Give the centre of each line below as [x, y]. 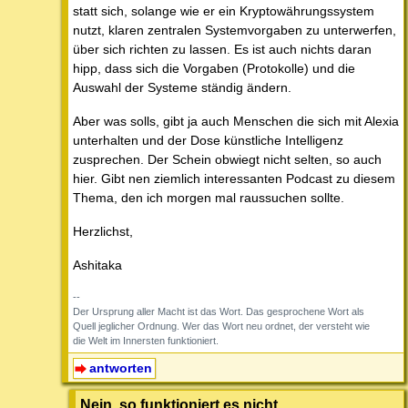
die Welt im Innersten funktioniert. [146, 341]
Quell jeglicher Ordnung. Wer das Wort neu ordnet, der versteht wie [221, 326]
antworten [120, 368]
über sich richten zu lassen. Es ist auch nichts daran [222, 50]
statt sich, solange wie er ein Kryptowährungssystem [224, 11]
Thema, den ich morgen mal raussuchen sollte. [209, 198]
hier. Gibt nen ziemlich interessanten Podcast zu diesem [234, 179]
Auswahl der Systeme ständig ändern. [182, 88]
